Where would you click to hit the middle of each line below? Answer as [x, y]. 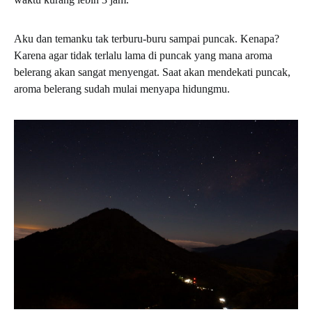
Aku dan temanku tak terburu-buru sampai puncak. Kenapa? [147, 39]
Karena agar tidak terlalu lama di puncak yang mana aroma [143, 55]
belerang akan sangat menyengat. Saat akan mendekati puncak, [152, 72]
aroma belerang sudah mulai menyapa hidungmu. [122, 89]
